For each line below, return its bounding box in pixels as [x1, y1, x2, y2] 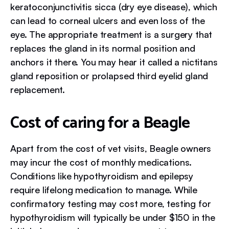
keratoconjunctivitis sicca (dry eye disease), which [10, 1, 217, 12]
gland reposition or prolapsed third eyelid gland [10, 70, 209, 81]
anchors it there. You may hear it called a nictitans [10, 56, 218, 67]
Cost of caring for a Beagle [10, 110, 190, 136]
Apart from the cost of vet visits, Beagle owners [10, 143, 212, 154]
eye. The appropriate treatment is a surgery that [10, 29, 213, 40]
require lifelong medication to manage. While [10, 184, 197, 195]
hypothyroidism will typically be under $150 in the [10, 212, 215, 223]
